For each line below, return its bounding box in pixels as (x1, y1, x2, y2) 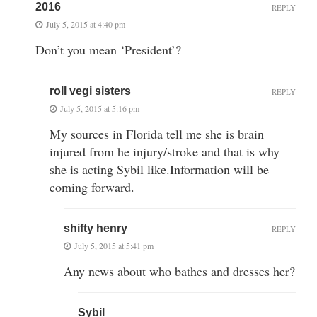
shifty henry (64, 222, 127, 235)
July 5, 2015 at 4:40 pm (46, 18, 125, 30)
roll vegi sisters (50, 85, 131, 98)
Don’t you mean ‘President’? (35, 41, 181, 59)
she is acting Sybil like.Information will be (50, 161, 269, 178)
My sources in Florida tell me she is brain (50, 125, 264, 143)
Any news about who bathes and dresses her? (64, 263, 295, 280)
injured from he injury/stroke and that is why (50, 143, 279, 161)
